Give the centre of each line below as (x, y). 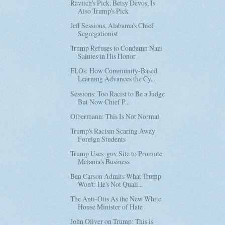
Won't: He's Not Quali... (110, 184)
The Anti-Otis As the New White (116, 199)
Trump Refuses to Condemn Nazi (117, 48)
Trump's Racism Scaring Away (113, 131)
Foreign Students (102, 139)
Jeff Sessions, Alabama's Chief (112, 26)
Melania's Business (104, 161)
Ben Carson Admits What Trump (116, 176)
